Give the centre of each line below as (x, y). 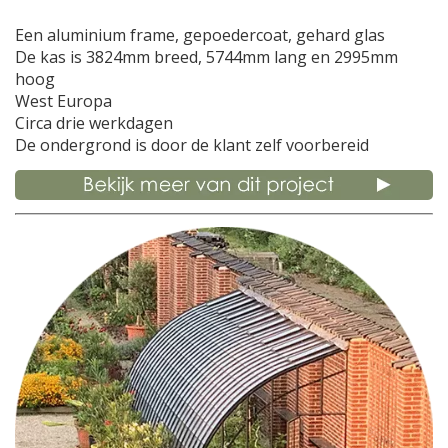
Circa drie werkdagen (94, 123)
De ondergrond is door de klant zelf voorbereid (192, 145)
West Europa (63, 101)
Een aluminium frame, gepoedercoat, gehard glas (200, 35)
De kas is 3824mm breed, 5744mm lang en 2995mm (206, 57)
